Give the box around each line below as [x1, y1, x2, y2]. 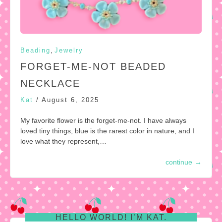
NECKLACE [20, 78, 80, 89]
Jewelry [55, 47, 83, 55]
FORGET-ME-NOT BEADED [20, 61, 166, 72]
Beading [20, 47, 51, 55]
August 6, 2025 [42, 96, 99, 104]
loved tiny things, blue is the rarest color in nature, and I [20, 127, 194, 135]
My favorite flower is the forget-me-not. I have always [20, 116, 186, 125]
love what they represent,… [20, 137, 107, 146]
